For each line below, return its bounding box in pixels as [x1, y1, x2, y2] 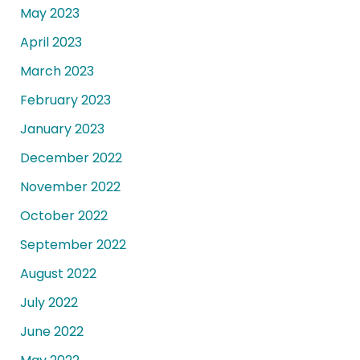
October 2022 [19, 207, 108, 226]
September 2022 [19, 235, 126, 255]
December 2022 [19, 149, 122, 168]
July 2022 [19, 293, 78, 313]
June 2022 [19, 322, 84, 342]
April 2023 [19, 33, 82, 52]
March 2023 [19, 62, 94, 81]
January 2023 [19, 120, 104, 139]
